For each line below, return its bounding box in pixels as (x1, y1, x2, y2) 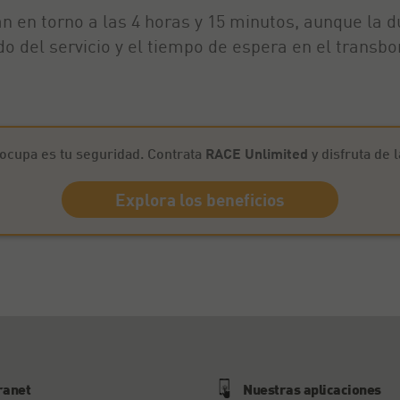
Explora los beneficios (115, 189, 285, 210)
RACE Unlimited (204, 145, 308, 162)
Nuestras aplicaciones (243, 380, 381, 397)
